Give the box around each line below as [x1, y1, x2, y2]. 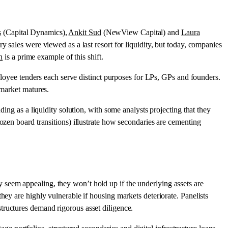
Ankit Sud [68, 27, 101, 37]
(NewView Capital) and [101, 27, 181, 37]
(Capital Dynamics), [1, 27, 69, 37]
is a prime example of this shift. [3, 52, 103, 61]
